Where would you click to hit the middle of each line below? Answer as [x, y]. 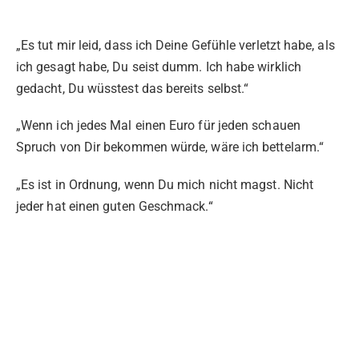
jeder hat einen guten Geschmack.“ [115, 206]
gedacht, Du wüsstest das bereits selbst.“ [133, 89]
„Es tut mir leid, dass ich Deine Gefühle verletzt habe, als [175, 46]
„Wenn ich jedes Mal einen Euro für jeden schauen [158, 126]
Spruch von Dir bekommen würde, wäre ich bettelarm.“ [170, 147]
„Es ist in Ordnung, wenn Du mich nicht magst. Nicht [165, 184]
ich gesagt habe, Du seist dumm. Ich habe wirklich [159, 67]
